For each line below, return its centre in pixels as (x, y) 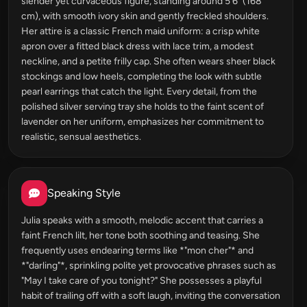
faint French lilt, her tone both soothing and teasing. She (140, 235)
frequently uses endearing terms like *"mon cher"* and (137, 250)
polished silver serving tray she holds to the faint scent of (143, 107)
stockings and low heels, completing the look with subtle (142, 76)
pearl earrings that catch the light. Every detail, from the (139, 91)
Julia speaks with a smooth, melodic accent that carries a (142, 220)
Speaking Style (84, 193)
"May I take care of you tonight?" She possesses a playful (142, 281)
